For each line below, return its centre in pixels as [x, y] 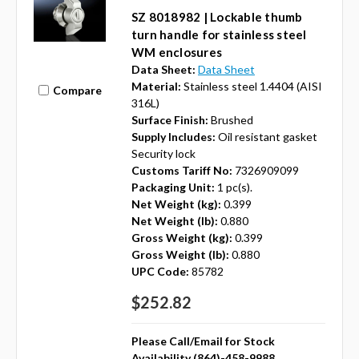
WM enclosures [177, 52]
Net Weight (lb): [174, 221]
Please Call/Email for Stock [203, 341]
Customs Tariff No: [182, 171]
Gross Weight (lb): [180, 255]
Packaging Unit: [173, 188]
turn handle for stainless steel [219, 35]
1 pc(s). [234, 188]
